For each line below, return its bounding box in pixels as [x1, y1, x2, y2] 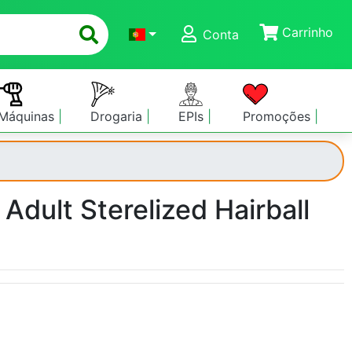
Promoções [243, 108, 315, 124]
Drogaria [90, 108, 146, 124]
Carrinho [278, 24, 333, 41]
